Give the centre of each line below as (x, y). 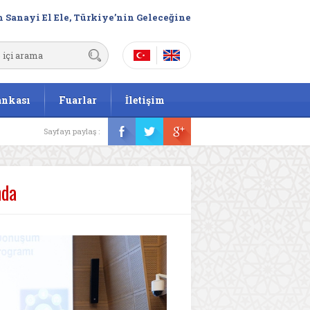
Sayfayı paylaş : (72, 131)
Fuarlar (78, 100)
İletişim (145, 100)
